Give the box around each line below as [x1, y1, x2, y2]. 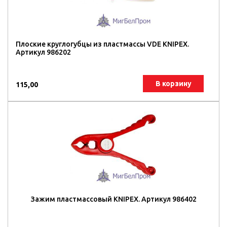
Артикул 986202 [16, 48, 71, 56]
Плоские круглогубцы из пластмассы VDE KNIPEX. [16, 40, 189, 48]
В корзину [155, 80, 192, 88]
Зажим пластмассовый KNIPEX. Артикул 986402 [30, 195, 197, 203]
